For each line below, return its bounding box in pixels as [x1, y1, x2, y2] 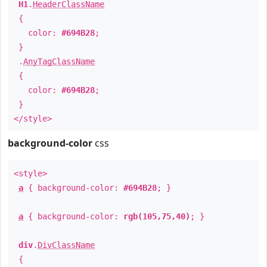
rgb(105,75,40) [123, 212, 190, 221]
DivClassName [38, 240, 95, 250]
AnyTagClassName [23, 57, 95, 66]
